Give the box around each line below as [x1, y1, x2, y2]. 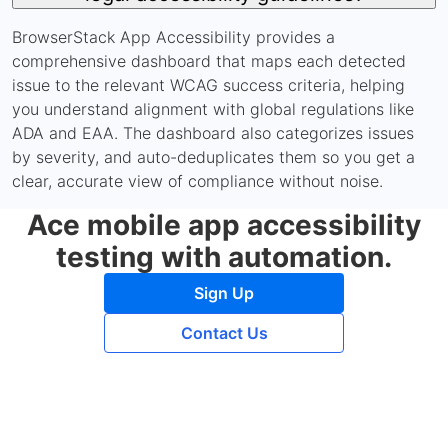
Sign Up [194, 282, 254, 303]
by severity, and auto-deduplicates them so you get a [12, 146, 415, 167]
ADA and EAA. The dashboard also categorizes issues [12, 122, 414, 143]
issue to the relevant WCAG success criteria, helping [12, 74, 405, 95]
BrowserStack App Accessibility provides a [12, 26, 335, 47]
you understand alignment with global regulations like [12, 98, 414, 119]
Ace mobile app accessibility [27, 207, 421, 242]
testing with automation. [56, 239, 392, 274]
